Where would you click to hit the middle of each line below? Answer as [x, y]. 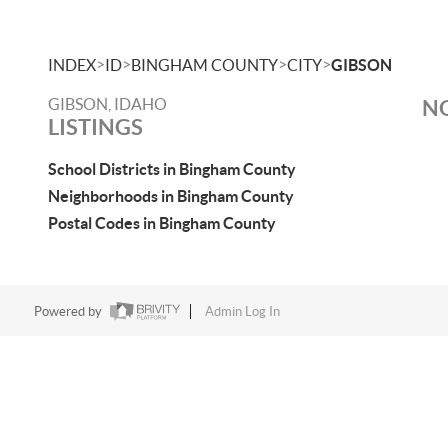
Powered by [69, 312]
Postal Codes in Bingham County [162, 223]
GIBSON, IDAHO [107, 104]
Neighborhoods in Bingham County [171, 196]
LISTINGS [95, 126]
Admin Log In [242, 312]
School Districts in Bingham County [172, 169]
